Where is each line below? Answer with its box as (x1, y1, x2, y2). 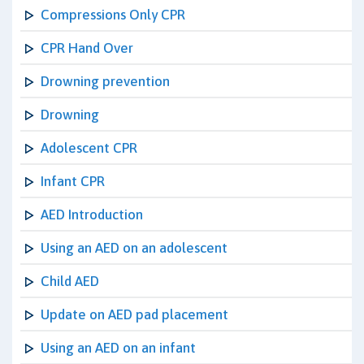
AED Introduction (41, 206, 143, 223)
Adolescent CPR (41, 140, 137, 156)
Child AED (41, 273, 99, 289)
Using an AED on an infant (41, 340, 196, 356)
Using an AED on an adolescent (41, 240, 227, 256)
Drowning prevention (41, 73, 170, 89)
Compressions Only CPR (41, 6, 185, 23)
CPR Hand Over (41, 40, 133, 56)
